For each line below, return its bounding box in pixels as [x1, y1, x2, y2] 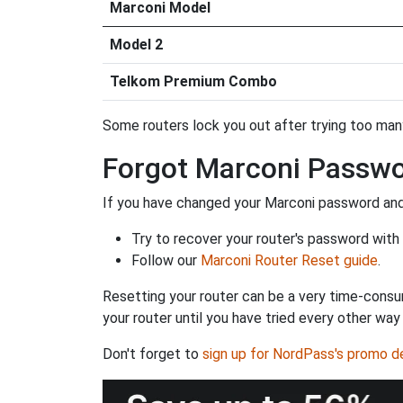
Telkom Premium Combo [110, 73, 277, 91]
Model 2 [110, 36, 163, 54]
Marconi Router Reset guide [201, 252, 378, 270]
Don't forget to [103, 345, 202, 363]
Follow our [131, 252, 201, 270]
